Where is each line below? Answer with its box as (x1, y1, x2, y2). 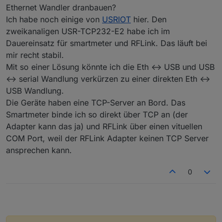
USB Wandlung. (6, 85, 64, 96)
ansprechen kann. (6, 145, 72, 155)
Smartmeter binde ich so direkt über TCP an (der (6, 109, 188, 119)
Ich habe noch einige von (6, 14, 102, 24)
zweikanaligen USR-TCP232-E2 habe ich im (6, 26, 170, 36)
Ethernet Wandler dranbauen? (6, 2, 116, 12)
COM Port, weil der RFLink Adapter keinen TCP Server (6, 133, 209, 143)
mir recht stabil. (6, 50, 64, 60)
